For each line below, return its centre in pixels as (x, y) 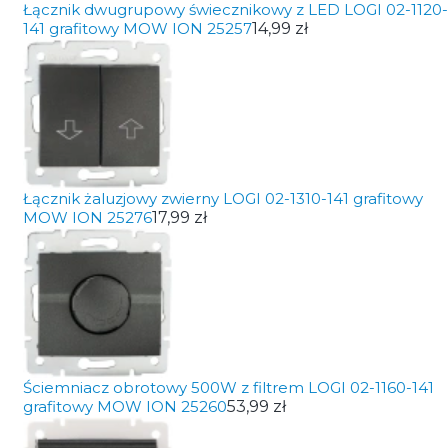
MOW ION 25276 (87, 217)
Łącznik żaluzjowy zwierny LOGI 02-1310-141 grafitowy (222, 198)
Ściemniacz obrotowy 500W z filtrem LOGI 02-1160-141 (228, 387)
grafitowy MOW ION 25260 (124, 406)
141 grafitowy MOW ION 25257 (137, 28)
